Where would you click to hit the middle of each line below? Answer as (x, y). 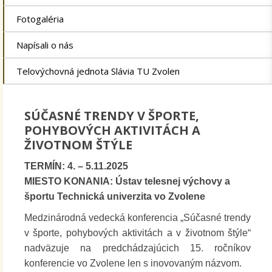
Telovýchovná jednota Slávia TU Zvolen (98, 71)
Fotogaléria (40, 19)
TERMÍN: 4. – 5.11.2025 (76, 166)
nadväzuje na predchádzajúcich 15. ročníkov (138, 248)
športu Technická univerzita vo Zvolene (115, 197)
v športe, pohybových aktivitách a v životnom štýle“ (138, 233)
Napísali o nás (45, 45)
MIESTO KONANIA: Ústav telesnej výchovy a (127, 182)
